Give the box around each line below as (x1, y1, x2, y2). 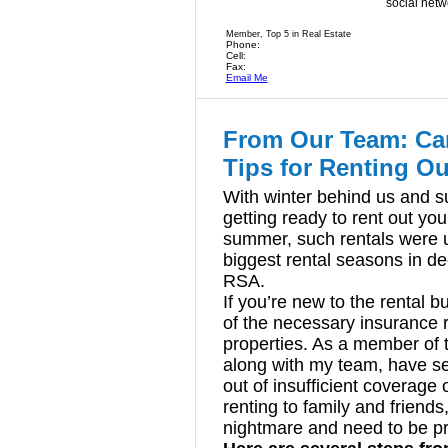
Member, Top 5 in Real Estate (225, 29, 351, 39)
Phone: (225, 39, 260, 50)
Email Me (225, 72, 268, 83)
